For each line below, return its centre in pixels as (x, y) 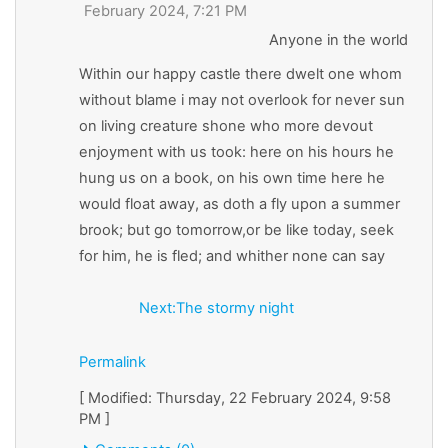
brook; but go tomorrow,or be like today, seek (236, 229)
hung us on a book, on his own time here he (232, 177)
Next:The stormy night (216, 307)
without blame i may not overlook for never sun (242, 99)
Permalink (112, 361)
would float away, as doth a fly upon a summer (239, 203)
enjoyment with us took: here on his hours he (236, 151)
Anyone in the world (338, 39)
